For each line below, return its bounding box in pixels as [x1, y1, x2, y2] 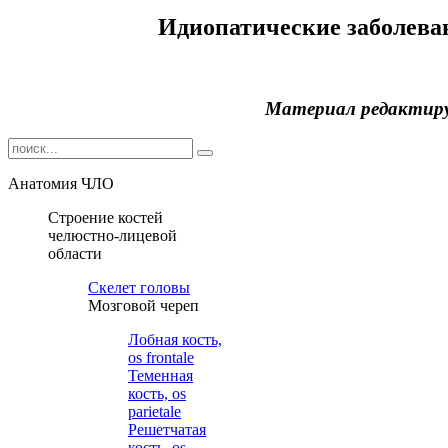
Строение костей [48, 209, 163, 227]
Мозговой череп [88, 297, 199, 315]
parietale [128, 403, 181, 421]
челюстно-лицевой [48, 227, 177, 245]
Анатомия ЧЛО [8, 175, 114, 193]
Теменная [128, 367, 193, 385]
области [48, 245, 102, 263]
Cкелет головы [88, 279, 190, 297]
